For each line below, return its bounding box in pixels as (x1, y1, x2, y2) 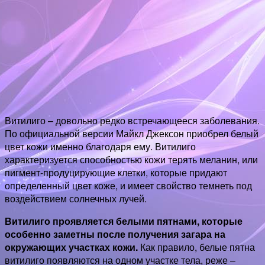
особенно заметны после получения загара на (5, 227, 225, 241)
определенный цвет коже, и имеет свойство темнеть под (5, 178, 252, 192)
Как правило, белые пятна (138, 240, 255, 254)
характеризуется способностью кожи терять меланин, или (5, 152, 258, 166)
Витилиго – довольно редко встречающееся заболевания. (5, 113, 260, 127)
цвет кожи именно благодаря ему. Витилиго (5, 139, 196, 153)
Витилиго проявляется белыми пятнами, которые (5, 214, 243, 228)
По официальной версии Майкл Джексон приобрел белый (5, 126, 258, 140)
